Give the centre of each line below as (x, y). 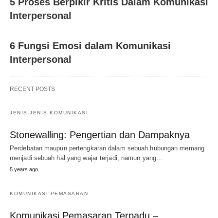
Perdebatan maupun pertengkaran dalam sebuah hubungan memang (107, 148)
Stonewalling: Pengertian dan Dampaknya (100, 135)
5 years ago (24, 169)
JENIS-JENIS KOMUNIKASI (49, 113)
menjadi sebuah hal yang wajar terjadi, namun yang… (86, 158)
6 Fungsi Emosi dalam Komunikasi (90, 46)
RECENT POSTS (32, 89)
